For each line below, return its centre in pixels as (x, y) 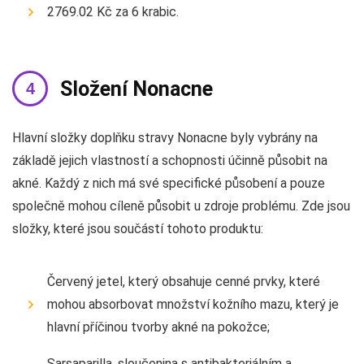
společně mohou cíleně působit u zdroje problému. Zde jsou (181, 206)
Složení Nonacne (136, 89)
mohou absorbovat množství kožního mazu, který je (193, 304)
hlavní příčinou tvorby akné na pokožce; (158, 327)
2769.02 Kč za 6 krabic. (113, 11)
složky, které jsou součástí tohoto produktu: (138, 228)
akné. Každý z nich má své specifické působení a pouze (169, 183)
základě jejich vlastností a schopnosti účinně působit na (170, 160)
